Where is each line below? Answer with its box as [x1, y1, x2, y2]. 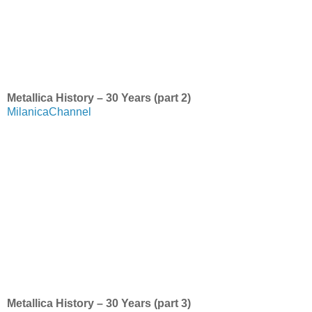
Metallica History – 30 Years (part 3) [7, 297, 191, 310]
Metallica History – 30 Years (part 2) [7, 92, 191, 104]
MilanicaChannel [7, 106, 91, 118]
